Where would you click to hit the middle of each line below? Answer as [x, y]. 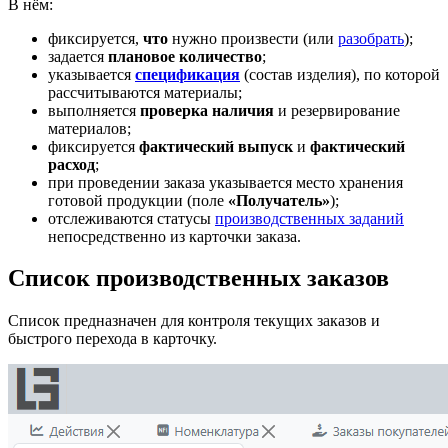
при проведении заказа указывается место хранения [225, 182]
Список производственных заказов [198, 278]
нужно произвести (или [253, 38]
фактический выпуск [216, 146]
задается [78, 56]
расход [71, 164]
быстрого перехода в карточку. [112, 339]
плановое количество [185, 56]
